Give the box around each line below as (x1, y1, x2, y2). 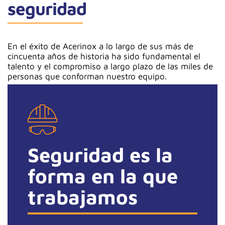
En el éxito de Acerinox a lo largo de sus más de (8, 41, 193, 51)
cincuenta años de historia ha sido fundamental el (8, 51, 200, 61)
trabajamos (28, 185, 138, 208)
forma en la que (28, 164, 178, 187)
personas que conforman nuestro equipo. (8, 71, 167, 81)
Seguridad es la (28, 143, 173, 166)
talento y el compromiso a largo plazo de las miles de (8, 61, 213, 71)
